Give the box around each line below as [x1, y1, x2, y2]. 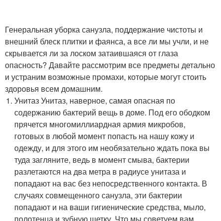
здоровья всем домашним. [5, 82, 103, 94]
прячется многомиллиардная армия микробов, [14, 118, 186, 130]
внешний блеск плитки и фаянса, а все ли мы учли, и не [5, 35, 209, 47]
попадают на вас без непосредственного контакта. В [14, 177, 208, 189]
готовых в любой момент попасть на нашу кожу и [14, 130, 195, 142]
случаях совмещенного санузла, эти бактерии [14, 189, 183, 201]
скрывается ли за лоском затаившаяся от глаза [5, 47, 178, 59]
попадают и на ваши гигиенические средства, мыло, [14, 201, 206, 213]
